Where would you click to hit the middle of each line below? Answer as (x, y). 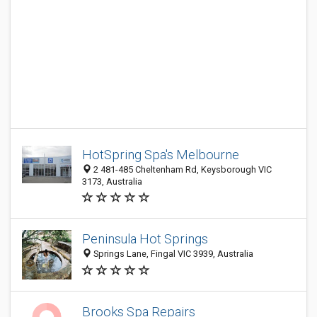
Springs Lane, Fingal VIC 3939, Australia (172, 254)
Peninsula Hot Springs (145, 239)
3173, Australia (112, 181)
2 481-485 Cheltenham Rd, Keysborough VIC (181, 169)
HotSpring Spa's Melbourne (161, 155)
